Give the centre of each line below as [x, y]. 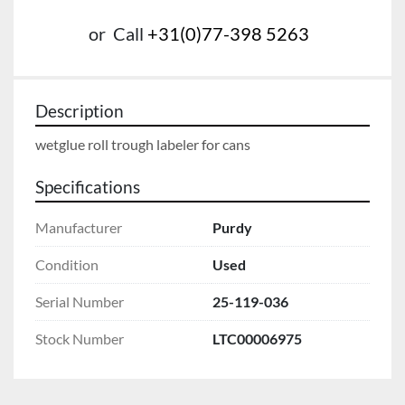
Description [80, 111]
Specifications [88, 187]
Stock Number [80, 338]
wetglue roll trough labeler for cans [143, 144]
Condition [67, 264]
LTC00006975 [257, 338]
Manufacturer [79, 227]
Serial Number [80, 301]
